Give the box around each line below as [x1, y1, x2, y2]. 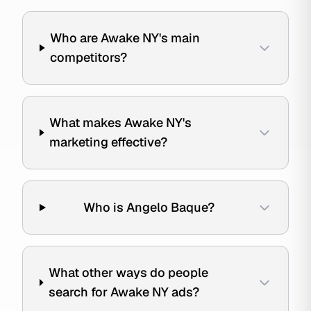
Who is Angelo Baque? [83, 199, 215, 215]
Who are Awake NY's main [50, 30, 201, 46]
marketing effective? [49, 134, 168, 150]
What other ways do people [49, 264, 209, 280]
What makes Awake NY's [49, 115, 192, 131]
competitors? [50, 49, 128, 65]
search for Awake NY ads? [49, 284, 200, 300]
